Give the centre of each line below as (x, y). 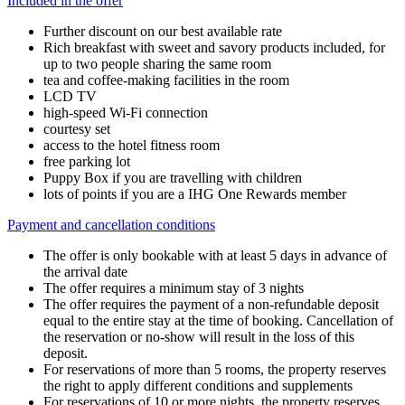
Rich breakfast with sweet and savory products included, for (214, 47)
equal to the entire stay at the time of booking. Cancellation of (218, 320)
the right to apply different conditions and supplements (198, 385)
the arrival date (85, 271)
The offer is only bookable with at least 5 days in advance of (215, 255)
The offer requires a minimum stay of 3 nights (174, 287)
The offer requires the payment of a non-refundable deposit (211, 304)
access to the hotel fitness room (132, 145)
